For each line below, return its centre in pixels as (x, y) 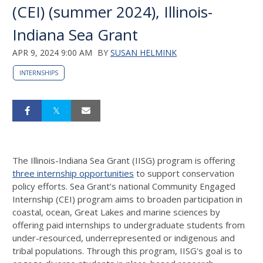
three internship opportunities (73, 173)
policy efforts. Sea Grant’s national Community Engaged (124, 186)
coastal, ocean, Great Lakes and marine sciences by (116, 212)
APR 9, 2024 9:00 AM (52, 53)
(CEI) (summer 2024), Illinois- (112, 12)
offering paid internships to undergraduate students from (129, 225)
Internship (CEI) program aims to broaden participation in (127, 199)
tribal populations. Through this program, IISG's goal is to (127, 251)
